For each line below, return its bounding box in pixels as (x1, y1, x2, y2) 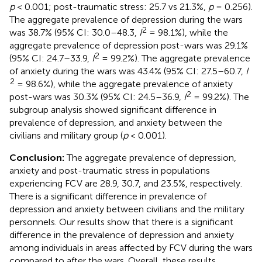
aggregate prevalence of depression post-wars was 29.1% (9, 39, 248, 51)
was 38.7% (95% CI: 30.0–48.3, (9, 26, 139, 38)
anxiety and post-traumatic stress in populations (9, 164, 210, 176)
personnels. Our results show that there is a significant (9, 216, 233, 227)
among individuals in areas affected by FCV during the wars (9, 242, 253, 253)
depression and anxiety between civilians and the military (9, 203, 244, 215)
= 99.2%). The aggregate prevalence (99, 52, 250, 64)
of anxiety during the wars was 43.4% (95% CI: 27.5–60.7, (9, 65, 246, 77)
